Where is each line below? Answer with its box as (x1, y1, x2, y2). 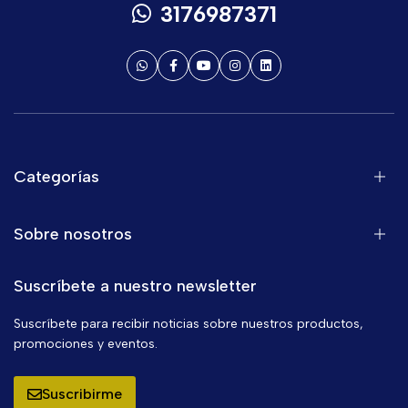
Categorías (14, 167, 99, 187)
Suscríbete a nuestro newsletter (14, 276, 257, 296)
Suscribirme (42, 385, 122, 403)
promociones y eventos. (14, 336, 158, 352)
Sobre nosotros (14, 224, 132, 244)
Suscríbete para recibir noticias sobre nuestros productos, (14, 316, 363, 331)
